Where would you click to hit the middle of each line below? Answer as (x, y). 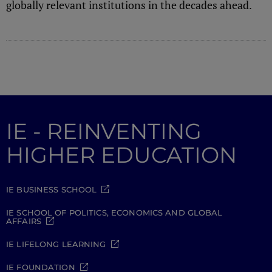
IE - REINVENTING (104, 131)
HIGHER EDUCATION (121, 155)
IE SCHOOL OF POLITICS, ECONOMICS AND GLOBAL (114, 212)
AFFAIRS (24, 221)
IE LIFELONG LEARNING (56, 244)
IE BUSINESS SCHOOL (52, 189)
